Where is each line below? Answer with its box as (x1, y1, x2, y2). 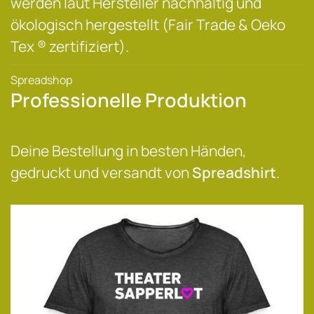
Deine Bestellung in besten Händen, (11, 141, 247, 161)
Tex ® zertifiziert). (11, 36, 129, 56)
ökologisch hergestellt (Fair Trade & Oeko (11, 15, 285, 34)
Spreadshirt (192, 163, 276, 182)
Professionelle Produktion (11, 87, 247, 113)
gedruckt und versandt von (11, 163, 192, 182)
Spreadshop (11, 72, 72, 88)
